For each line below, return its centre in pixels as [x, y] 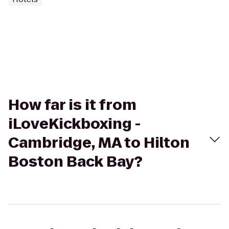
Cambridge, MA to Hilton [99, 143]
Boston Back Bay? [75, 162]
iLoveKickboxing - [74, 124]
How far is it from [72, 105]
